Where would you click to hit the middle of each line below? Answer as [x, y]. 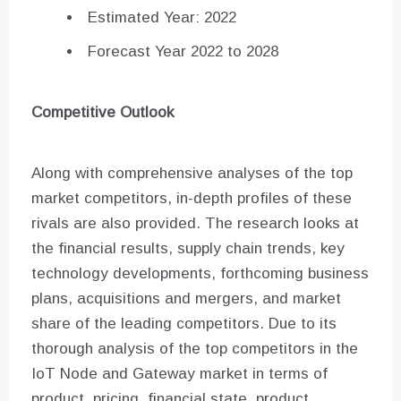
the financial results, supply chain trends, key [188, 249]
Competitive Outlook [102, 113]
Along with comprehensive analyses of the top [192, 174]
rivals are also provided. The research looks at [195, 224]
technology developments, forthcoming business [200, 274]
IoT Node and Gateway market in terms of [179, 374]
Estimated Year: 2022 [162, 18]
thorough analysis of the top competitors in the [195, 349]
